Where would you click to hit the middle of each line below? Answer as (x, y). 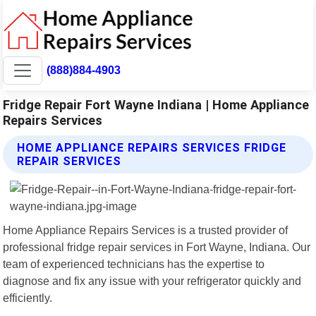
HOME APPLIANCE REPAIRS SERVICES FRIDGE (152, 147)
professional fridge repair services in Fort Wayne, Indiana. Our (157, 247)
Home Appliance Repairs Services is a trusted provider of (146, 230)
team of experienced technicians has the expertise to (134, 263)
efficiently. (28, 297)
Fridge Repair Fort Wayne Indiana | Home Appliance (156, 104)
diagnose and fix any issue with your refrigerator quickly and (152, 280)
